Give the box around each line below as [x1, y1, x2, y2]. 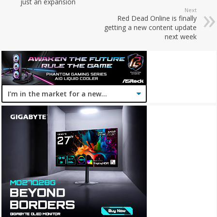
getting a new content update [104, 23, 197, 32]
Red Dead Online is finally [117, 14, 197, 23]
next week [164, 32, 197, 42]
